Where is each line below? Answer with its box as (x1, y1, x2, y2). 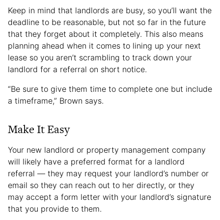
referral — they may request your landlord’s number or (8, 168, 209, 179)
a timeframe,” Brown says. (8, 96, 104, 106)
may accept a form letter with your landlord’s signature (8, 192, 211, 202)
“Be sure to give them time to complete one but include (8, 84, 212, 94)
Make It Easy (8, 121, 70, 137)
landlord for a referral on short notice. (8, 64, 149, 75)
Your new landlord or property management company (8, 145, 206, 155)
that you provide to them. (8, 204, 102, 214)
